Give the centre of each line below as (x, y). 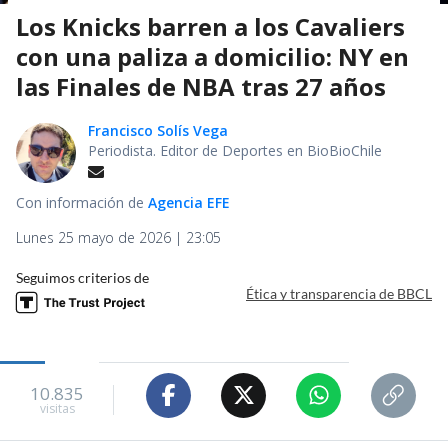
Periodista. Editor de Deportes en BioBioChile (235, 150)
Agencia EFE (189, 202)
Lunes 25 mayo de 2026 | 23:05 (118, 237)
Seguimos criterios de (82, 277)
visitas (57, 409)
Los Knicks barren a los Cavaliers (210, 26)
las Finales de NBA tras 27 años (201, 86)
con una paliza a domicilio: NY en (212, 56)
